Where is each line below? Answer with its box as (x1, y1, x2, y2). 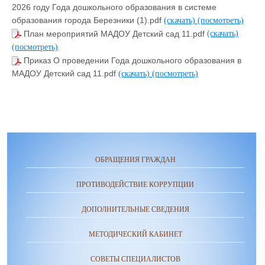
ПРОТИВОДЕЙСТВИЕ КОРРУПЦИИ (76, 180, 194, 189)
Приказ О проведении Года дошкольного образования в (24, 56, 241, 66)
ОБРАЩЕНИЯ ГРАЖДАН (95, 155, 176, 164)
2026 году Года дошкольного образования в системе (12, 2, 216, 12)
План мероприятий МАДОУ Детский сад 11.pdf (24, 28, 207, 38)
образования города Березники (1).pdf (12, 15, 164, 25)
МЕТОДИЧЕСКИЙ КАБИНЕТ (88, 230, 182, 238)
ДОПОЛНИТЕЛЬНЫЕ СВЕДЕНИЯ (81, 205, 189, 214)
